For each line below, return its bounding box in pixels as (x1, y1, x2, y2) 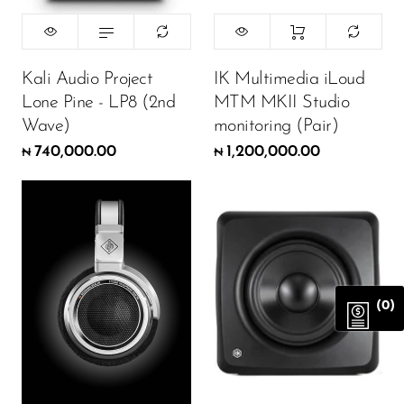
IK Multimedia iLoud (213, 70, 364, 89)
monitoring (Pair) (213, 117, 338, 136)
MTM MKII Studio (213, 94, 349, 113)
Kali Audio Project (22, 70, 152, 89)
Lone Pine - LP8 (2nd (22, 94, 175, 113)
